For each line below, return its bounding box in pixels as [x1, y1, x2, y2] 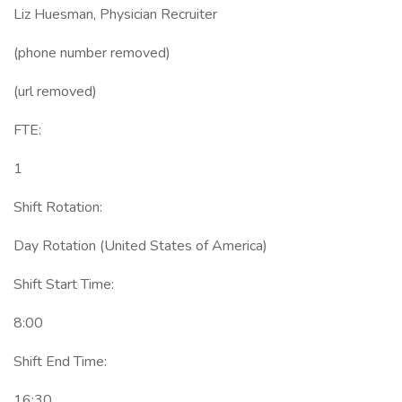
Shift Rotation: [13, 197, 102, 217]
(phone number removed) [13, 43, 170, 63]
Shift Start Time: [13, 275, 114, 294]
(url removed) [13, 82, 97, 101]
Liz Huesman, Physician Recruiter [13, 4, 217, 24]
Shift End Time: [13, 352, 107, 371]
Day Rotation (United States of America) [13, 236, 267, 256]
